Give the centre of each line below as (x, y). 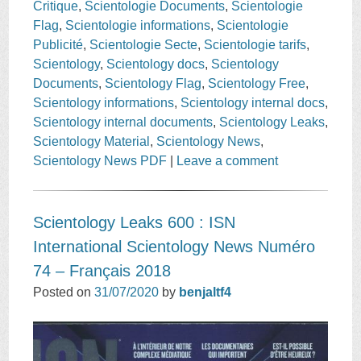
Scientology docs (156, 64)
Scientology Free (257, 83)
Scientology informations (104, 102)
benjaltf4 (205, 292)
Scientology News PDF (100, 160)
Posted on (64, 292)
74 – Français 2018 (102, 270)
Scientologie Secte (144, 44)
